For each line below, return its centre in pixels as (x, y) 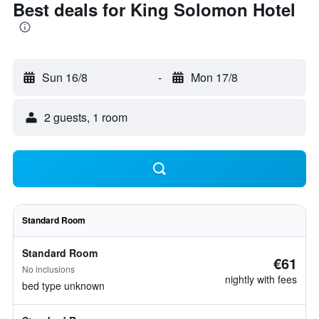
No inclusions (48, 269)
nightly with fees (261, 279)
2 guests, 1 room (86, 117)
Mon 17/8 (214, 77)
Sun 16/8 (65, 77)
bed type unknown (63, 286)
